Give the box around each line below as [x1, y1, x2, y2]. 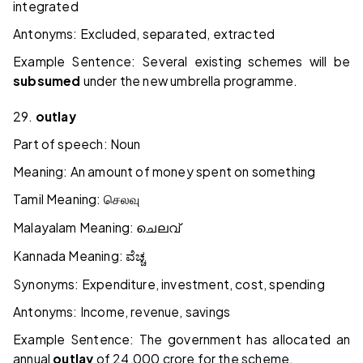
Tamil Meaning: [13, 191, 104, 207]
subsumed [13, 73, 81, 89]
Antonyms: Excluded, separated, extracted [13, 26, 275, 42]
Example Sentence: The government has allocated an [13, 331, 350, 348]
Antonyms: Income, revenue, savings [13, 304, 231, 320]
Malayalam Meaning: [13, 220, 137, 236]
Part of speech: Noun [13, 136, 141, 152]
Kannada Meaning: [13, 248, 126, 264]
